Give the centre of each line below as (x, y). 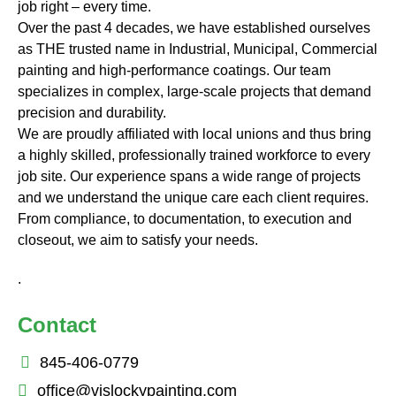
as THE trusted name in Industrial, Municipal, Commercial (198, 49)
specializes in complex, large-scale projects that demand (194, 92)
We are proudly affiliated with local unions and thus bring (194, 134)
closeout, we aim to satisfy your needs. (138, 240)
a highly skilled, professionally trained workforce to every (194, 156)
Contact (57, 325)
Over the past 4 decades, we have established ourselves (194, 28)
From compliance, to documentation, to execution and (185, 219)
